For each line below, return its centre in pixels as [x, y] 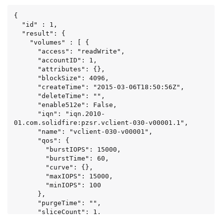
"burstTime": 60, [30, 158]
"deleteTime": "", [26, 96]
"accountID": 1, [26, 60]
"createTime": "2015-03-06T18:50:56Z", [26, 87]
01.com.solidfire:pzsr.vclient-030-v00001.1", [101, 122]
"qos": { [26, 140]
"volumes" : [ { [22, 42]
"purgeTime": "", [26, 203]
